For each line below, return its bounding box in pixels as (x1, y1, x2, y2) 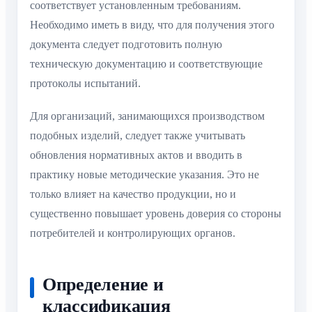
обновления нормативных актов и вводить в (30, 148, 242, 161)
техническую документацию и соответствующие (30, 58, 263, 70)
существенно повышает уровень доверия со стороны (30, 207, 281, 219)
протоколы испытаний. (30, 77, 141, 90)
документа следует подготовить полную (30, 38, 222, 51)
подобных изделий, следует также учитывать (30, 129, 245, 141)
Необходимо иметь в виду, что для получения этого (30, 19, 274, 31)
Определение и (42, 274, 164, 295)
